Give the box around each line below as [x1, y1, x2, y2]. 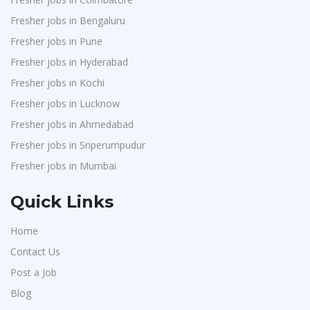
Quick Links [10, 192, 113, 212]
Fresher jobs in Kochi [10, 76, 104, 89]
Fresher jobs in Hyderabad [10, 55, 128, 69]
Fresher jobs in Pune [10, 35, 102, 48]
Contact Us [10, 245, 60, 258]
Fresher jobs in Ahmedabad [10, 118, 134, 131]
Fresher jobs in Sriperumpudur [10, 138, 145, 152]
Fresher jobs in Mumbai [10, 159, 116, 172]
